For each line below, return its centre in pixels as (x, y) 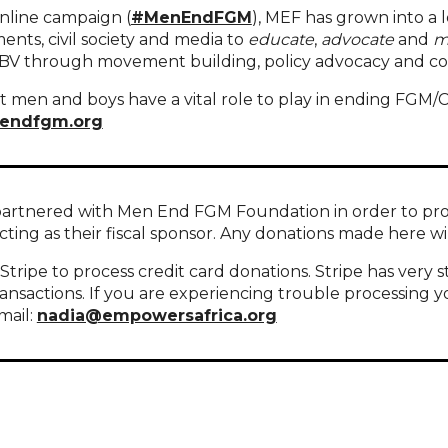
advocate (357, 40)
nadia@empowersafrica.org (156, 316)
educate (280, 40)
